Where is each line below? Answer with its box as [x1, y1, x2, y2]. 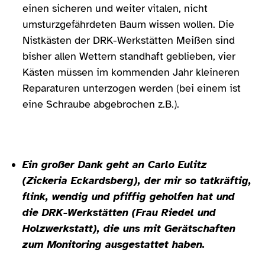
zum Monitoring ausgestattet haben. [22, 237, 205, 251]
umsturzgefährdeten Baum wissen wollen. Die [22, 17, 234, 31]
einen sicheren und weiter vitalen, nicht [22, 1, 208, 15]
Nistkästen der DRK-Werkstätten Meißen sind [22, 33, 235, 47]
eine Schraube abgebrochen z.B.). [22, 97, 179, 111]
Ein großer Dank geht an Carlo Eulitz [22, 157, 207, 171]
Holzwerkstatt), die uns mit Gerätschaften [22, 221, 235, 235]
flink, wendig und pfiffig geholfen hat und [22, 189, 235, 203]
